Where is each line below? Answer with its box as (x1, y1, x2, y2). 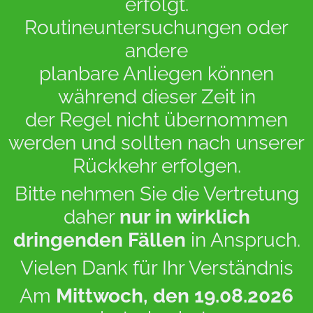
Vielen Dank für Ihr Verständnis (20, 256, 293, 279)
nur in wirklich (119, 205, 250, 228)
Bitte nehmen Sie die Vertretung (14, 182, 299, 205)
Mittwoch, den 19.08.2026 (51, 284, 293, 307)
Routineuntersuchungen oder (24, 16, 289, 39)
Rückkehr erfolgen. (72, 154, 241, 177)
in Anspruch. (185, 228, 300, 252)
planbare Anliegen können (39, 62, 274, 85)
